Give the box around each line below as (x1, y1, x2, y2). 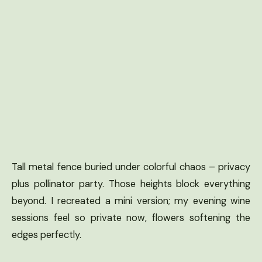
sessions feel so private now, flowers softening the (12, 211, 250, 224)
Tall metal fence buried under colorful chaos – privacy (12, 160, 250, 173)
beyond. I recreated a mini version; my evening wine (12, 194, 250, 207)
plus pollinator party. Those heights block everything (12, 177, 250, 190)
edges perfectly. (12, 228, 81, 241)
